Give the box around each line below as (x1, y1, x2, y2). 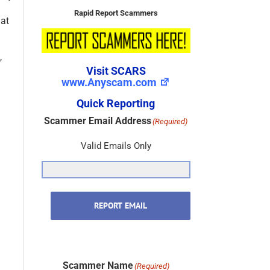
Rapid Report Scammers (74, 8, 158, 18)
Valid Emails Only (80, 140, 151, 152)
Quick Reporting (77, 97, 155, 110)
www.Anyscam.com (61, 76, 157, 89)
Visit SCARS (86, 64, 146, 78)
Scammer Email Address (44, 115, 152, 127)
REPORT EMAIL (93, 200, 147, 212)
